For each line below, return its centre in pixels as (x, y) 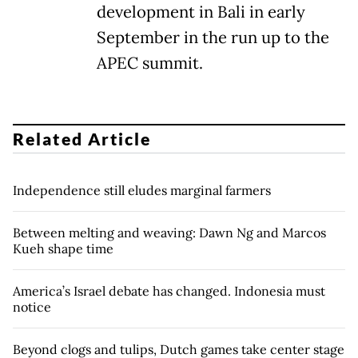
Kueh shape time (63, 249)
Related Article (82, 139)
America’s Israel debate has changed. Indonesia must (169, 291)
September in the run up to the (213, 37)
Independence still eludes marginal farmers (142, 191)
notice (32, 307)
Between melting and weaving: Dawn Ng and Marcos (169, 233)
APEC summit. (150, 63)
